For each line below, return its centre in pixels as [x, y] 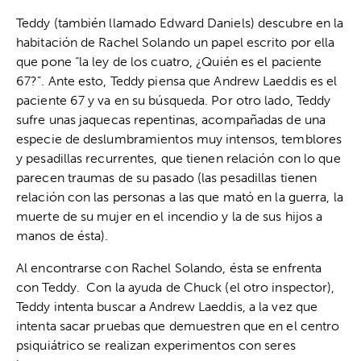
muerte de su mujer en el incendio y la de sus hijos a [170, 217]
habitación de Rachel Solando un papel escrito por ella [176, 43]
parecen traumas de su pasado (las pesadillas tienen [167, 178]
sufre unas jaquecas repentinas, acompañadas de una [171, 120]
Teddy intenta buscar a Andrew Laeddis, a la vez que [167, 307]
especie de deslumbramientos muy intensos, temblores [179, 139]
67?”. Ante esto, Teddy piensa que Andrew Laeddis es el [177, 81]
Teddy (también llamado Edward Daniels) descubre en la [180, 23]
